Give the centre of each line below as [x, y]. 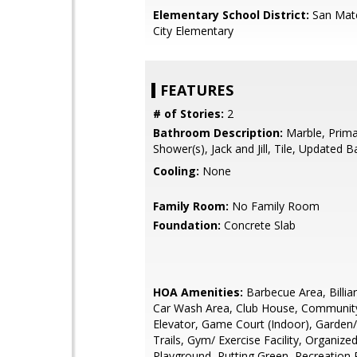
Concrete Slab [258, 225]
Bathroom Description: [218, 133]
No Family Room [274, 206]
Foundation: [187, 225]
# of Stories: [188, 114]
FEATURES [197, 90]
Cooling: [176, 171]
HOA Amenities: [198, 292]
